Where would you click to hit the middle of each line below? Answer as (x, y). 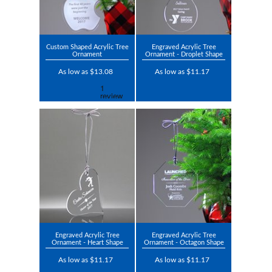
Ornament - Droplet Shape (184, 55)
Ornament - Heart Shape (87, 243)
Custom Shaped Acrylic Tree (87, 47)
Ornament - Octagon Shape (184, 243)
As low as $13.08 (86, 72)
